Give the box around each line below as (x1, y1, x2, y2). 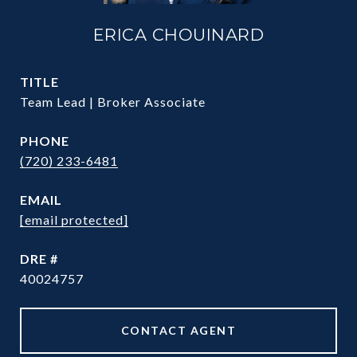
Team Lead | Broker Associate (20, 94, 206, 109)
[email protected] (20, 212, 128, 227)
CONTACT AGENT (120, 324, 237, 337)
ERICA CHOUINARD (92, 25, 265, 45)
